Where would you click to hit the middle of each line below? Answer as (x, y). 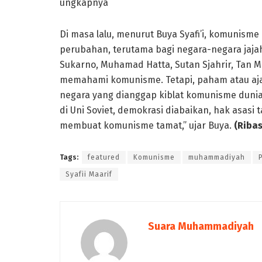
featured (104, 157)
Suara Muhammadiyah (201, 226)
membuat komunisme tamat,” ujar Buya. (147, 125)
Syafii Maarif (89, 174)
